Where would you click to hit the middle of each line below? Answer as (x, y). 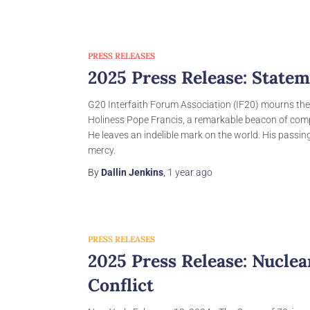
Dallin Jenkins (132, 172)
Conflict (121, 285)
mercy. (102, 150)
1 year (181, 172)
